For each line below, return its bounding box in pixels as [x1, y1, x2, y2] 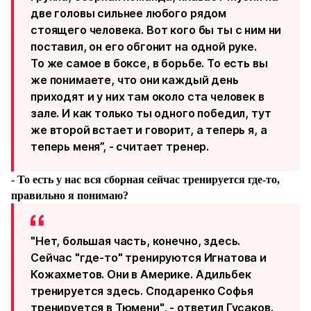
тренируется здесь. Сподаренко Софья [31, 284, 253, 298]
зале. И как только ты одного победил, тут [31, 106, 271, 120]
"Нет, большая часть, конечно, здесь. [31, 234, 241, 248]
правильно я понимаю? [11, 190, 128, 201]
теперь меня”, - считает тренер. [31, 140, 210, 153]
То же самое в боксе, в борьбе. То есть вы [31, 56, 268, 70]
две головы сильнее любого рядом [31, 6, 227, 20]
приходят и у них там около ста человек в [31, 90, 264, 103]
